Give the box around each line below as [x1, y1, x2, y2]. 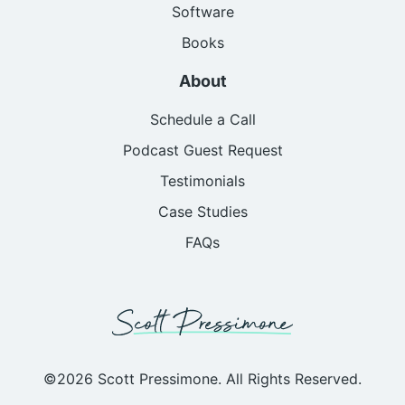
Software [171, 3, 234, 22]
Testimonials [160, 172, 245, 191]
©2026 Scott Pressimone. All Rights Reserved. [43, 369, 362, 388]
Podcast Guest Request [122, 141, 283, 160]
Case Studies [157, 202, 248, 221]
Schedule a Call [149, 110, 256, 129]
